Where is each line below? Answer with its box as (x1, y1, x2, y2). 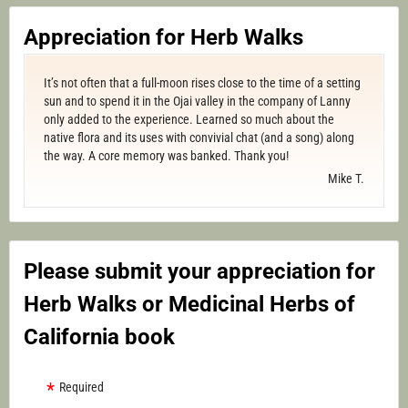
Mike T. (328, 171, 364, 187)
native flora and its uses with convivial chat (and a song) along (44, 130, 354, 146)
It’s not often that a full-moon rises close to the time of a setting (44, 76, 361, 91)
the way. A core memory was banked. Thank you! (44, 148, 289, 164)
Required (59, 380, 104, 395)
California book (24, 324, 175, 351)
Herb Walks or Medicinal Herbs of (24, 291, 355, 318)
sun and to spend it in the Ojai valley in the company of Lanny (44, 94, 351, 109)
